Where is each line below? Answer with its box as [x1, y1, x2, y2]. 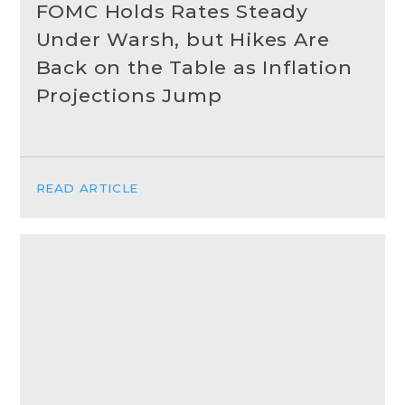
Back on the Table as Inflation [35, 55, 353, 79]
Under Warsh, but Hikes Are [35, 27, 330, 51]
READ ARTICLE [35, 181, 138, 196]
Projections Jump [35, 83, 222, 107]
